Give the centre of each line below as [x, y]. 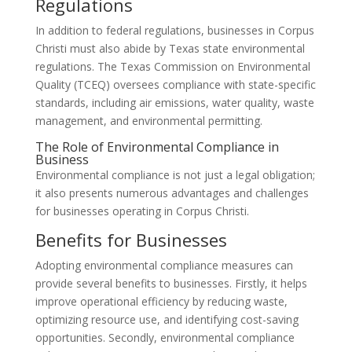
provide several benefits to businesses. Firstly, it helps [171, 283]
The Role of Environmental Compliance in [157, 147]
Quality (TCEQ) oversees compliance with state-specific [175, 84]
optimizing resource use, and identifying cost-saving [167, 319]
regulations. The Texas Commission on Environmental [172, 66]
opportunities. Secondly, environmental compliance [165, 337]
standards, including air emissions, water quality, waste [174, 103]
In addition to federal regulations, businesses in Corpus [174, 30]
